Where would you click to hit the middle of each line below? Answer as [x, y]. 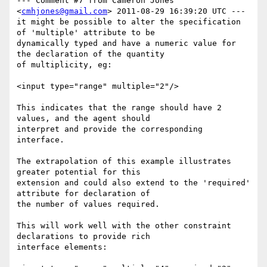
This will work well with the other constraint [124, 226]
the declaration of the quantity [91, 54]
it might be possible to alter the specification [129, 22]
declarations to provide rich [83, 237]
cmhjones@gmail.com [64, 11]
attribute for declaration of [83, 194]
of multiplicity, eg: [64, 65]
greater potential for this [79, 172]
